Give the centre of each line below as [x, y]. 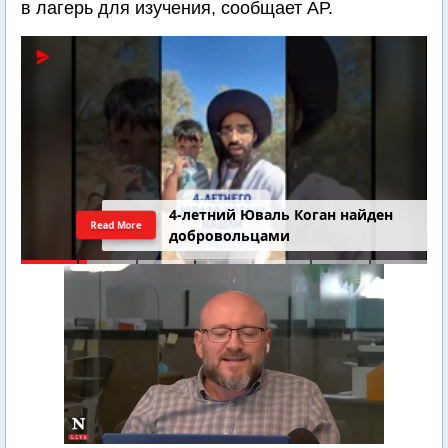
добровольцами [230, 236]
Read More [116, 224]
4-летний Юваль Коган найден [281, 215]
